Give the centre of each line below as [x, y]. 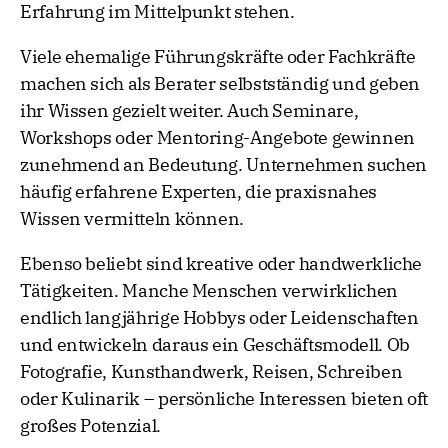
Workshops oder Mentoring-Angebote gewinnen [217, 138]
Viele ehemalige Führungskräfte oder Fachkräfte [218, 57]
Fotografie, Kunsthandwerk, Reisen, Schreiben [211, 372]
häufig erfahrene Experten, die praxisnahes [198, 192]
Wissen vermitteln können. [132, 219]
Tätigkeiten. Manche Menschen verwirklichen [209, 291]
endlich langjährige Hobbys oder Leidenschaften [219, 318]
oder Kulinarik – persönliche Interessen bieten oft [224, 399]
